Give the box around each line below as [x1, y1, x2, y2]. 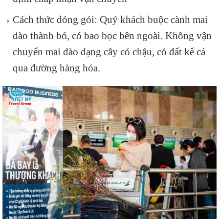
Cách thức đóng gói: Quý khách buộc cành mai [12, 13, 208, 25]
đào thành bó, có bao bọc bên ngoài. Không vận [12, 29, 212, 41]
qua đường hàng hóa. [12, 62, 100, 73]
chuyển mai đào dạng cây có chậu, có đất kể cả [12, 45, 205, 57]
